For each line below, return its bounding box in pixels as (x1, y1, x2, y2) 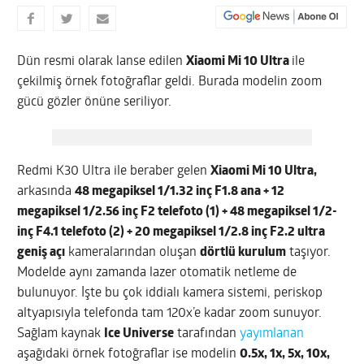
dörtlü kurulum (200, 245, 287, 259)
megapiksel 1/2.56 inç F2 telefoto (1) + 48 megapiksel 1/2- (17, 205, 338, 219)
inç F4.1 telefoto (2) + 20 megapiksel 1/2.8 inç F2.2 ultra (17, 225, 326, 239)
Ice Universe (104, 327, 175, 340)
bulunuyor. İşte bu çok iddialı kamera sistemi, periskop (17, 286, 323, 300)
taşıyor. (286, 245, 331, 259)
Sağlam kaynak (17, 327, 105, 340)
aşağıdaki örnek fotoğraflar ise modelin (17, 347, 240, 361)
